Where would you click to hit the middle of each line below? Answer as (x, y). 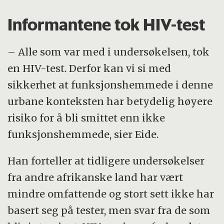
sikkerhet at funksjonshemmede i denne (110, 84)
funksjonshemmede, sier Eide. (83, 134)
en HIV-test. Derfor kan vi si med (89, 68)
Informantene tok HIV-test (106, 25)
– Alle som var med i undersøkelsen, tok (109, 51)
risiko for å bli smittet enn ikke (86, 117)
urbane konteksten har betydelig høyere (110, 101)
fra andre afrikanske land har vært (95, 177)
